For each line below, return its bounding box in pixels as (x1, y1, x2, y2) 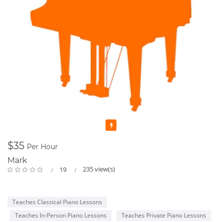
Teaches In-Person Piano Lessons (15, 211, 107, 220)
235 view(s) (83, 164, 115, 173)
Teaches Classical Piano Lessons (12, 197, 102, 206)
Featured (118, 120, 143, 129)
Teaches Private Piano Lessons (121, 211, 206, 220)
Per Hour (27, 142, 58, 151)
